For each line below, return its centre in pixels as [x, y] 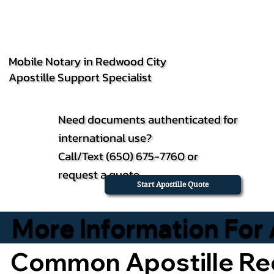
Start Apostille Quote [172, 185]
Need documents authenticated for [148, 119]
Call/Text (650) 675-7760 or [128, 156]
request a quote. [101, 174]
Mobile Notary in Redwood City [87, 61]
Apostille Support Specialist [80, 77]
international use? [105, 137]
